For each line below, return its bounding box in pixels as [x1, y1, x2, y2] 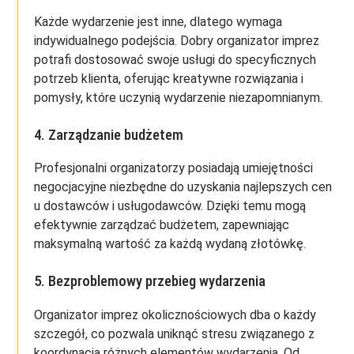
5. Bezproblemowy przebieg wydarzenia [34, 273, 266, 291]
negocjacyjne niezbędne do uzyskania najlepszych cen [34, 179, 333, 195]
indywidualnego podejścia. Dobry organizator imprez [34, 32, 320, 48]
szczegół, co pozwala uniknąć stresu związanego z [34, 326, 315, 342]
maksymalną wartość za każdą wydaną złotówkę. [34, 236, 307, 252]
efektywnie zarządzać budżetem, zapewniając [34, 217, 290, 233]
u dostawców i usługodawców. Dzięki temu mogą [34, 198, 307, 214]
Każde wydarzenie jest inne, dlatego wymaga [34, 13, 283, 29]
